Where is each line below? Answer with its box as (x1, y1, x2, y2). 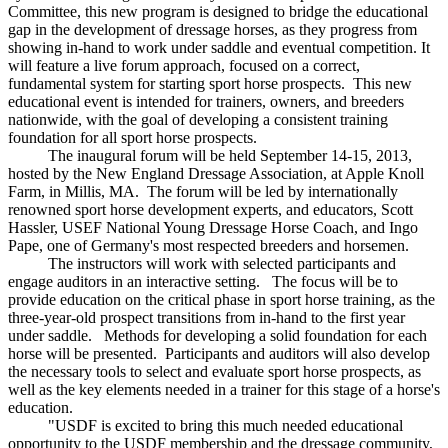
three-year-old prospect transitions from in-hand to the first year (8, 309, 405, 327)
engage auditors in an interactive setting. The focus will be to (8, 273, 398, 291)
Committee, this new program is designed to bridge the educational (8, 3, 428, 21)
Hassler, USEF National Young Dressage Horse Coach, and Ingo (8, 219, 418, 237)
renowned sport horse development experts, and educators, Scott (8, 201, 413, 219)
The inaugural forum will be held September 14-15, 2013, (8, 147, 412, 165)
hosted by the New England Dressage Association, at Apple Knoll (8, 165, 424, 183)
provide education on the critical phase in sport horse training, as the (8, 291, 435, 309)
